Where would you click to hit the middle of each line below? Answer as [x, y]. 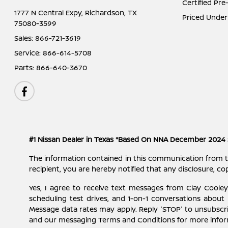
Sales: [25, 38]
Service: [29, 53]
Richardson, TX [111, 13]
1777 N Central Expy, [50, 13]
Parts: [25, 68]
